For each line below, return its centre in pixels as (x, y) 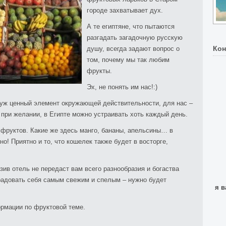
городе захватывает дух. (125, 10)
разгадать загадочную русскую (135, 38)
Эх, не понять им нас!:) (122, 87)
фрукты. (99, 71)
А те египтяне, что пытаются (131, 26)
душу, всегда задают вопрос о (133, 49)
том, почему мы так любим (128, 60)
